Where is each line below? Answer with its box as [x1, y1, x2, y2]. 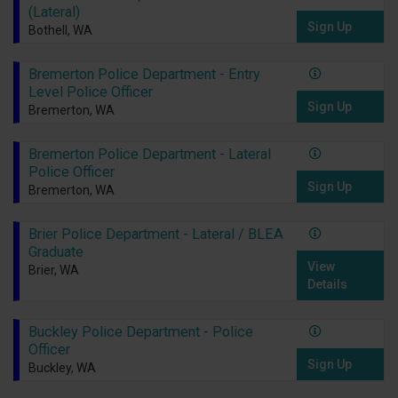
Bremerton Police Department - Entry [28, 66, 260, 84]
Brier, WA [28, 263, 79, 278]
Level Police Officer [28, 84, 153, 101]
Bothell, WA [28, 23, 92, 38]
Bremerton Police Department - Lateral [28, 146, 271, 163]
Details [307, 277, 348, 292]
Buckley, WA [28, 361, 96, 376]
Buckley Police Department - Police [28, 323, 253, 341]
